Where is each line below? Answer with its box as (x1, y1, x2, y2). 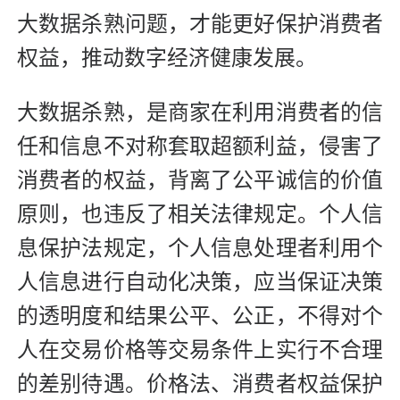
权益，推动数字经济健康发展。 (17, 46, 317, 70)
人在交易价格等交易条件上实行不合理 (17, 337, 383, 362)
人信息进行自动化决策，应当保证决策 (17, 270, 383, 294)
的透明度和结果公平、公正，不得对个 (17, 304, 383, 328)
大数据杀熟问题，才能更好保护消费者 (17, 12, 383, 36)
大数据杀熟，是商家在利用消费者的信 (17, 100, 383, 124)
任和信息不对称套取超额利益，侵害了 (17, 134, 383, 158)
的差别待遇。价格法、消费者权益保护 (17, 371, 383, 396)
